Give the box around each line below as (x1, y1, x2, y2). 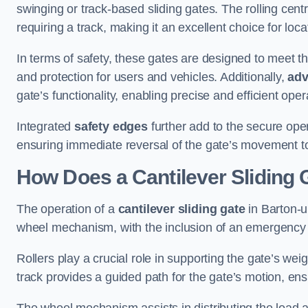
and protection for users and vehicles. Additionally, (16, 70, 288, 84)
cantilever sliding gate (118, 202, 245, 216)
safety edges (74, 120, 148, 133)
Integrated (16, 120, 75, 133)
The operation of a (16, 202, 118, 216)
